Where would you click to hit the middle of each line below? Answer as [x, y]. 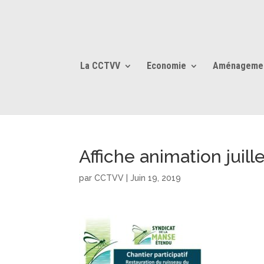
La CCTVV [100, 66]
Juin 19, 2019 [156, 178]
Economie [166, 66]
